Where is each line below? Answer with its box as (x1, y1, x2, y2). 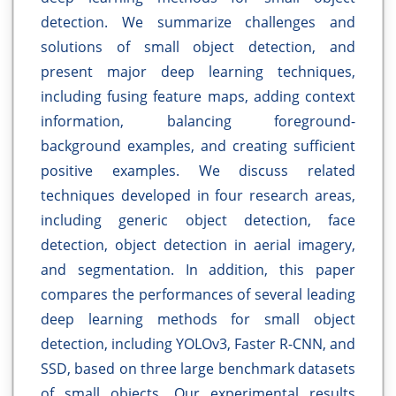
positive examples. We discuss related (41, 161, 355, 181)
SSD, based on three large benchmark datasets (41, 359, 355, 379)
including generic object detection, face (41, 210, 355, 231)
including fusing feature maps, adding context (41, 87, 355, 107)
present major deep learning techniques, (41, 62, 355, 82)
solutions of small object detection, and (41, 37, 355, 57)
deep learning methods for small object (41, 309, 355, 330)
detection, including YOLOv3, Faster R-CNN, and (41, 334, 355, 354)
